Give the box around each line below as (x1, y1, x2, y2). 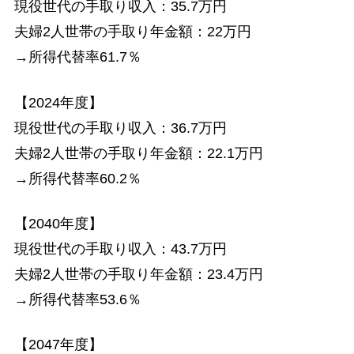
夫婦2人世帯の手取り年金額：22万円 (13, 24, 251, 40)
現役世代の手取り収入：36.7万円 (13, 119, 227, 136)
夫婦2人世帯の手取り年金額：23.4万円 (13, 265, 263, 282)
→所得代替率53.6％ (13, 291, 141, 307)
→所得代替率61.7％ (13, 49, 141, 66)
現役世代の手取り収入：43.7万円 (13, 240, 227, 257)
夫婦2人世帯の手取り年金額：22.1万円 (13, 145, 263, 161)
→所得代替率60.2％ (13, 170, 141, 186)
